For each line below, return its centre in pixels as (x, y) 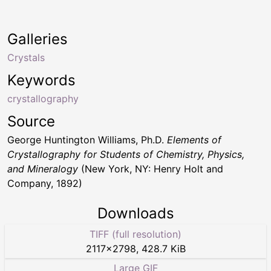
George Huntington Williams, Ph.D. (87, 139)
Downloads (135, 213)
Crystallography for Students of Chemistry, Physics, (126, 154)
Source (31, 121)
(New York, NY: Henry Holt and (151, 168)
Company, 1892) (45, 183)
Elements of (194, 139)
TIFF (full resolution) (135, 234)
